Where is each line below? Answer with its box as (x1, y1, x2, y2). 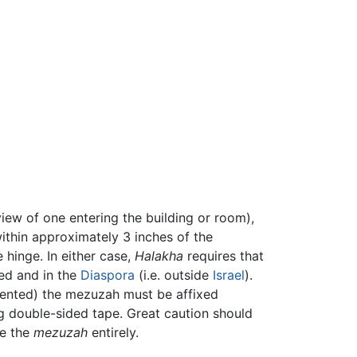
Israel (213, 266, 245, 283)
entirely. (88, 324, 139, 340)
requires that (183, 247, 264, 264)
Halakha (135, 247, 183, 264)
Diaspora (80, 266, 135, 283)
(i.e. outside (135, 266, 213, 283)
